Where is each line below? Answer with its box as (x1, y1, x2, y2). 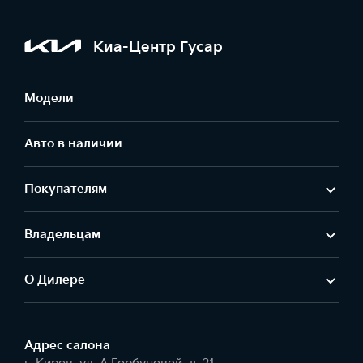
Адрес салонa (24, 338, 110, 353)
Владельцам (24, 227, 100, 242)
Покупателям (24, 181, 107, 197)
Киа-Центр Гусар (93, 38, 223, 56)
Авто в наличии (24, 136, 122, 152)
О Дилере (24, 272, 85, 288)
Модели (24, 91, 74, 106)
